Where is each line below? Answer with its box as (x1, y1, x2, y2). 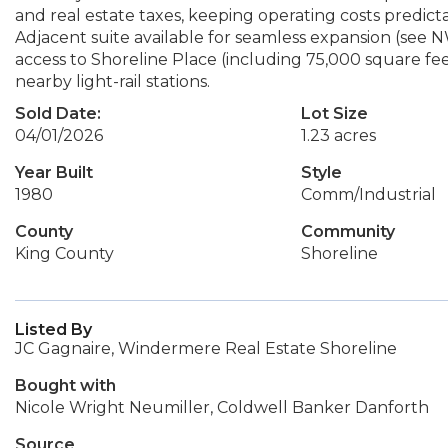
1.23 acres (300, 126, 376, 145)
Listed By (15, 320, 92, 339)
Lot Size (300, 104, 368, 123)
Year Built (15, 163, 93, 182)
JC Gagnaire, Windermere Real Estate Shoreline (15, 339, 397, 358)
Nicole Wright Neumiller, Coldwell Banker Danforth (15, 398, 429, 417)
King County (15, 244, 114, 263)
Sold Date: (15, 104, 101, 123)
